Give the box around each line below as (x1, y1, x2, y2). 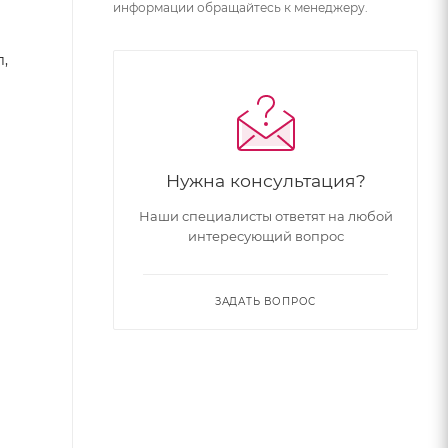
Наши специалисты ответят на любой (138, 208, 393, 224)
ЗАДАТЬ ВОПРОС (214, 295, 317, 308)
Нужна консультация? (165, 170, 366, 191)
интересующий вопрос (187, 228, 344, 244)
